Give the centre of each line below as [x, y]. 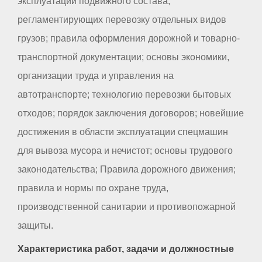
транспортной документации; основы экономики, [123, 57]
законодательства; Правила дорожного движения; [127, 169]
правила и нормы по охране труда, [93, 188]
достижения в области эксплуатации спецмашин [123, 132]
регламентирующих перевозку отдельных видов [122, 19]
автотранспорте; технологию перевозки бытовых [124, 94]
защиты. [35, 225]
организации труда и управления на [96, 75]
